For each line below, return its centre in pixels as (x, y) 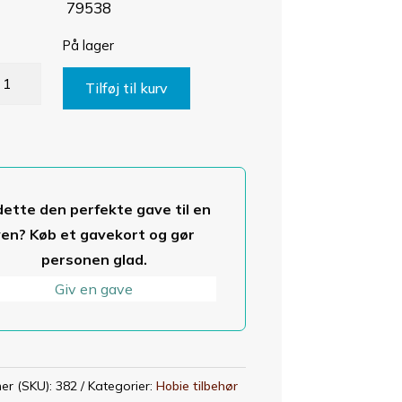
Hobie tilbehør (197, 386)
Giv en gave (94, 289)
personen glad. (94, 259)
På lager (89, 45)
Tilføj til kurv (127, 88)
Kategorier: (122, 386)
